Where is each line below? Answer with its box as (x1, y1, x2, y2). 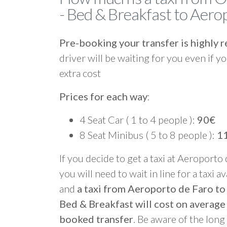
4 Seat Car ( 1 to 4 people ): (80, 113, 197, 126)
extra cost (59, 67, 101, 79)
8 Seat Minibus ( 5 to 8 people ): (80, 129, 217, 141)
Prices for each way (59, 90, 147, 102)
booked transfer (59, 213, 133, 225)
